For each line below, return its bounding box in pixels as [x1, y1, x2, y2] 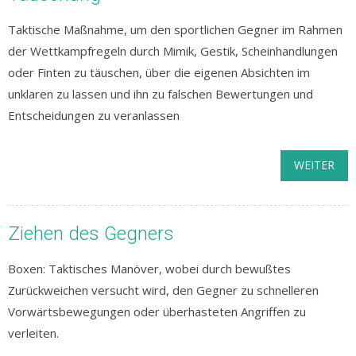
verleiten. [8, 325, 59, 341]
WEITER [294, 157, 335, 172]
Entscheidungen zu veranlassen [8, 107, 180, 123]
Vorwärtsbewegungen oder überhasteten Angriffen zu [8, 304, 306, 319]
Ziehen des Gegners [8, 222, 174, 245]
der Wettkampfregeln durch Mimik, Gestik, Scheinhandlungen [8, 43, 338, 59]
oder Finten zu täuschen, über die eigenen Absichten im [8, 64, 310, 80]
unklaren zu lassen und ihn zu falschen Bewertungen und [8, 86, 313, 102]
